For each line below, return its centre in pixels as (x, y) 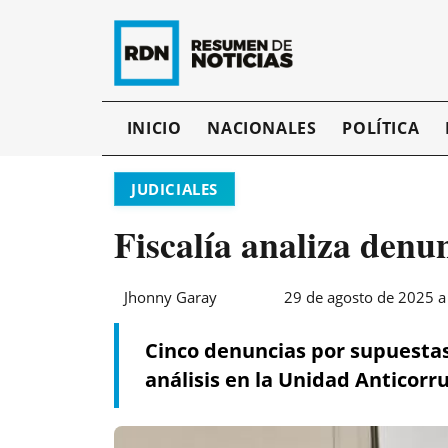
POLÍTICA (381, 128)
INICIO (154, 128)
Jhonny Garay (170, 297)
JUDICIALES (174, 188)
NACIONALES (262, 128)
